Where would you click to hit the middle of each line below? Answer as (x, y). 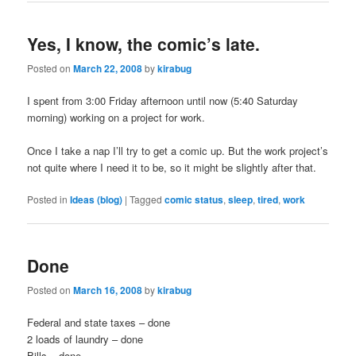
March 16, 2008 (108, 290)
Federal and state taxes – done (99, 322)
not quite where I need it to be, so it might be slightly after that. (172, 168)
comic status (194, 200)
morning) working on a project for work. (116, 117)
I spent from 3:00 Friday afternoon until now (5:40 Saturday (163, 101)
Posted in (48, 199)
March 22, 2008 (108, 68)
